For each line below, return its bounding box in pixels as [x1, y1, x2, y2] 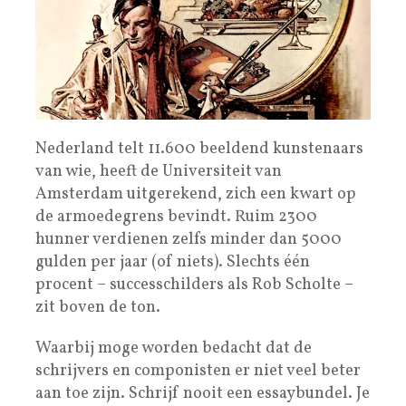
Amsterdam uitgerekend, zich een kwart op [35, 182, 356, 206]
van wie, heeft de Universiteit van [35, 159, 282, 183]
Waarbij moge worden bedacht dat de [35, 336, 312, 360]
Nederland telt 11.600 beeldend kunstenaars [35, 137, 363, 160]
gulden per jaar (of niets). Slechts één [35, 250, 310, 274]
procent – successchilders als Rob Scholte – [35, 273, 353, 296]
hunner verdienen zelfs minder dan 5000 [35, 227, 342, 251]
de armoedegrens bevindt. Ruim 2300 [35, 205, 317, 228]
